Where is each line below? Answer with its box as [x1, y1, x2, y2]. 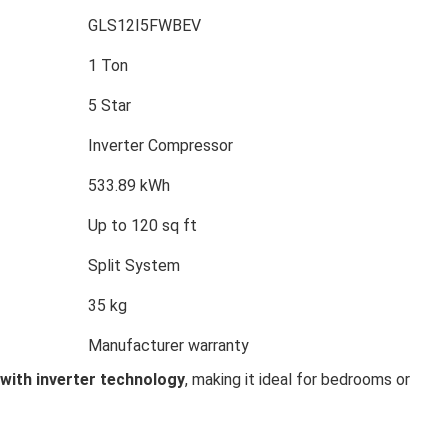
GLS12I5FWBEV [88, 15, 201, 35]
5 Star [88, 95, 131, 115]
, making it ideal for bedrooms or [185, 369, 410, 389]
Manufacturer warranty [88, 335, 249, 355]
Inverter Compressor [88, 135, 233, 155]
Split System [88, 255, 180, 275]
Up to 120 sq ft [88, 215, 197, 235]
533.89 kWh [88, 175, 170, 195]
